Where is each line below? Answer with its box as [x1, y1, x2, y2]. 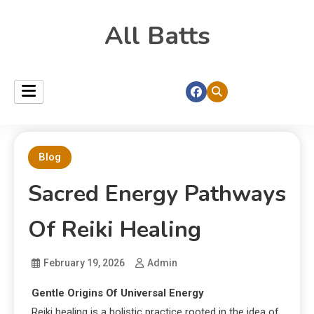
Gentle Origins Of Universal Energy [32, 287, 204, 299]
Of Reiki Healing [28, 214, 201, 245]
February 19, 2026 [43, 257, 125, 268]
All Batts [104, 19, 210, 53]
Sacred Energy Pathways [28, 179, 286, 209]
